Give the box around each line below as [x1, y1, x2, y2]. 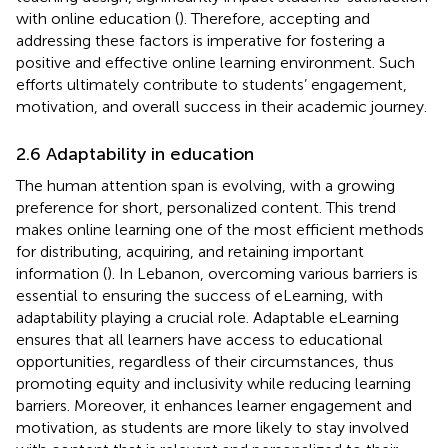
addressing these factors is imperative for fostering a [16, 30, 385, 50]
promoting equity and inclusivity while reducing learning [16, 373, 411, 393]
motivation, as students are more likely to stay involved [16, 417, 409, 437]
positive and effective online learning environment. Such [16, 52, 415, 72]
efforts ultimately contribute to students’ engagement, [16, 74, 407, 94]
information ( [16, 263, 107, 283]
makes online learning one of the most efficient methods [16, 219, 424, 239]
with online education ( [16, 8, 179, 28]
